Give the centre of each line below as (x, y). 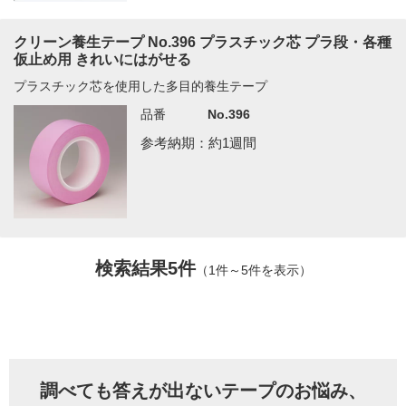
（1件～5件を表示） (253, 270)
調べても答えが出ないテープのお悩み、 (203, 390)
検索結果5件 (145, 268)
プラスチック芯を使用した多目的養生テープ (140, 86)
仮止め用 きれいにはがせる (102, 59)
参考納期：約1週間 (199, 142)
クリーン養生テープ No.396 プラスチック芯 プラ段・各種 (203, 42)
